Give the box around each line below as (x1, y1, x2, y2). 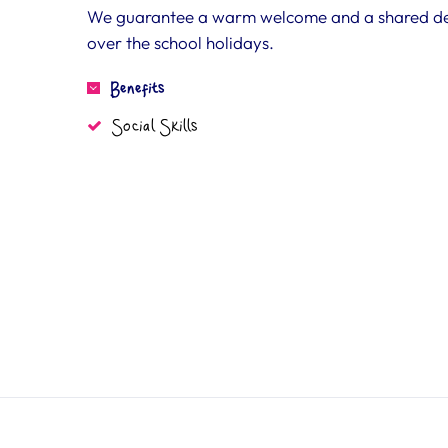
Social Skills (112, 118, 198, 137)
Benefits (110, 80, 165, 98)
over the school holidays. (87, 32, 274, 53)
